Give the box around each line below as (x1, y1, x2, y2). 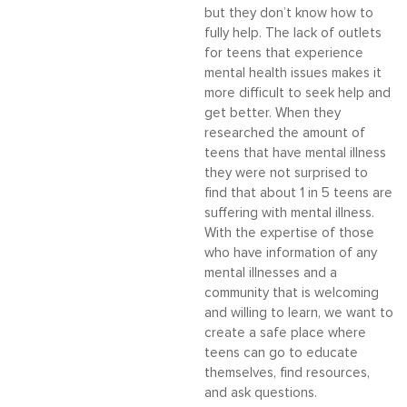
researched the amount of (204, 126, 365, 140)
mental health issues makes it (204, 66, 382, 80)
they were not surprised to (204, 166, 368, 180)
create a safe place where (204, 326, 366, 340)
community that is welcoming (204, 286, 379, 300)
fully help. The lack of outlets (204, 26, 382, 40)
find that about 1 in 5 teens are (204, 186, 392, 200)
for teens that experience (204, 46, 363, 60)
